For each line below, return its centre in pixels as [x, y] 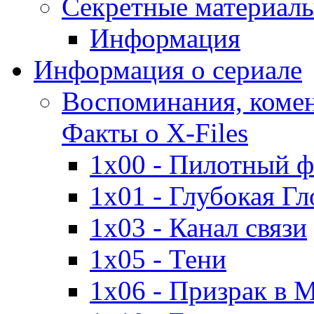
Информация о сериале [168, 70]
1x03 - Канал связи [198, 228]
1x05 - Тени [158, 259]
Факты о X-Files [155, 133]
